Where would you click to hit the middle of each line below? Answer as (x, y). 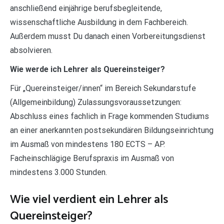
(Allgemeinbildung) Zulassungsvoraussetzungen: (96, 102)
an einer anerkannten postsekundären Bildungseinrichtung (112, 130)
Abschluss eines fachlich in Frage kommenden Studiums (109, 116)
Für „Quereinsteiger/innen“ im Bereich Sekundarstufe (103, 88)
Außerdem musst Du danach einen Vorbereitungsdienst (108, 36)
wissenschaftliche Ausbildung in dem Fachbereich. (99, 22)
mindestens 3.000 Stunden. (58, 172)
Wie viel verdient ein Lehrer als (89, 199)
